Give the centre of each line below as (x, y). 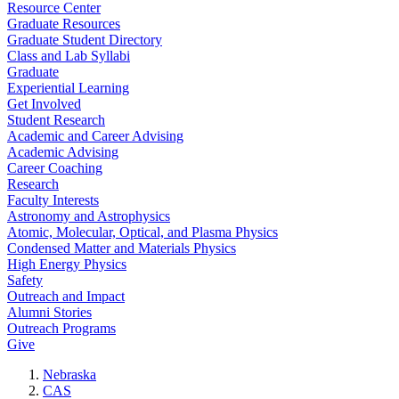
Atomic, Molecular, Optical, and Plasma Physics (142, 232)
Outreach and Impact (66, 296)
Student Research (56, 120)
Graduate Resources (64, 24)
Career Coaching (55, 168)
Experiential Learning (68, 88)
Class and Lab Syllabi (69, 56)
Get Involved (44, 104)
